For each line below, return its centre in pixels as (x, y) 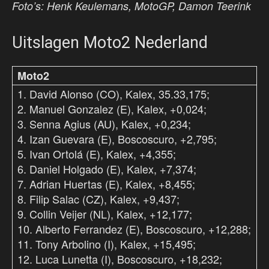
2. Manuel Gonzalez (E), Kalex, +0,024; (112, 109)
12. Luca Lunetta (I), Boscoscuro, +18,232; (120, 259)
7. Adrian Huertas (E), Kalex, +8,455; (106, 184)
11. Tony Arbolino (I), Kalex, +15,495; (107, 244)
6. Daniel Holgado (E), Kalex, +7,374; (107, 169)
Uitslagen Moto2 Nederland (110, 43)
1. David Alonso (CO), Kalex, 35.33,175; (113, 94)
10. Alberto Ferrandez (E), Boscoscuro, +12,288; (134, 229)
